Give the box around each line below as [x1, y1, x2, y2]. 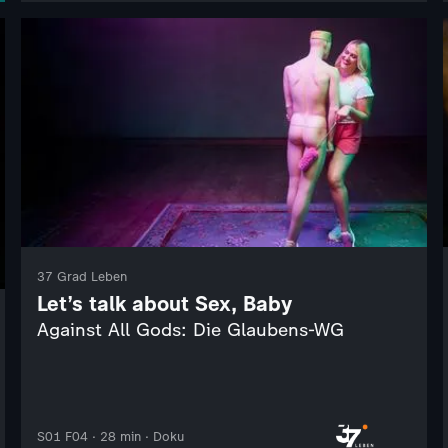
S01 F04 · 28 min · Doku [36, 428, 184, 444]
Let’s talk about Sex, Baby [36, 290, 292, 316]
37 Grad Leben [36, 268, 127, 284]
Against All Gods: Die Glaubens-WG [36, 318, 344, 341]
